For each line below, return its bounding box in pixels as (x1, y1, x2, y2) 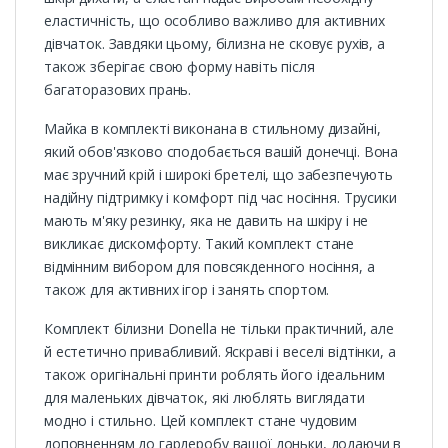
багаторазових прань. (44, 80, 192, 100)
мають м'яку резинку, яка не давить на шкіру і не (44, 211, 369, 231)
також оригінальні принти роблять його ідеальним (44, 365, 385, 385)
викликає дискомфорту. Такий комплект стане (44, 234, 355, 254)
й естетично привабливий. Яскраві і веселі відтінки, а (44, 342, 396, 362)
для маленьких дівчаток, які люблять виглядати (44, 388, 365, 408)
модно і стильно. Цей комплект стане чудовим (44, 411, 357, 431)
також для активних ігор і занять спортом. (44, 280, 330, 300)
